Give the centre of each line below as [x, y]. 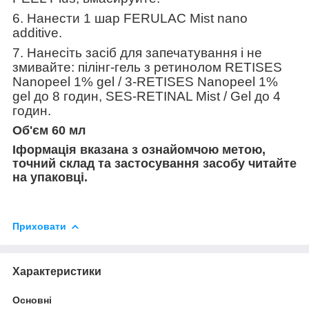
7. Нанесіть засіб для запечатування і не [137, 52]
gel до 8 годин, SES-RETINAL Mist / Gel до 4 [147, 96]
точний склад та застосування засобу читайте [154, 163]
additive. [37, 32]
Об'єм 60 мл [49, 130]
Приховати [39, 226]
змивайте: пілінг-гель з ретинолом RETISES [147, 67]
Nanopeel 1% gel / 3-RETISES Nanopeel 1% [145, 81]
